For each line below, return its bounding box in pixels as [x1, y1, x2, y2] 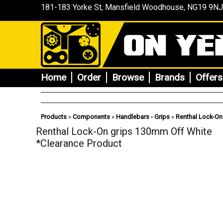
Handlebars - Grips [116, 113, 170, 120]
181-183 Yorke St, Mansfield [41, 2, 140, 12]
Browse [112, 72, 144, 83]
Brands [155, 72, 185, 83]
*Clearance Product [36, 137, 122, 149]
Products [41, 113, 67, 120]
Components [73, 113, 110, 120]
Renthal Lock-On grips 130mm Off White [36, 125, 212, 137]
